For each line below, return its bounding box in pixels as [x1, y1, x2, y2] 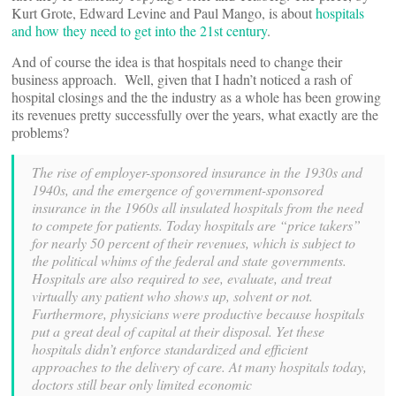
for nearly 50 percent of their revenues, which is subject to [32, 233, 355, 252]
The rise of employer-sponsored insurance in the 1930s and [32, 163, 362, 181]
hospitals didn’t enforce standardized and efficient [32, 339, 308, 358]
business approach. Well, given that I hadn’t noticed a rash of [11, 70, 352, 88]
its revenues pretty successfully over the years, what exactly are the [11, 105, 378, 124]
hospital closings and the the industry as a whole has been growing [11, 88, 381, 106]
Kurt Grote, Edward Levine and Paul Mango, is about [11, 4, 316, 22]
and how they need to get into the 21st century [11, 21, 267, 40]
